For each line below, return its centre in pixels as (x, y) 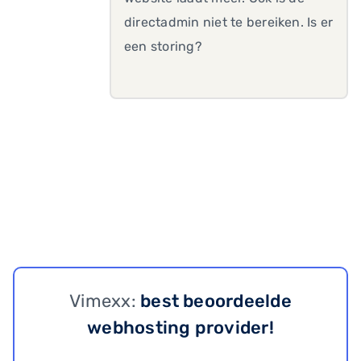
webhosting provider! (180, 328)
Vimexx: (105, 301)
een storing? (163, 46)
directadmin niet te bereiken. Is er (229, 22)
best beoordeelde (216, 301)
